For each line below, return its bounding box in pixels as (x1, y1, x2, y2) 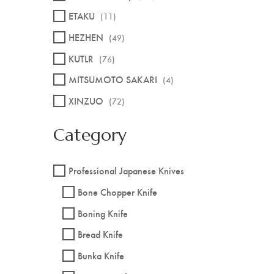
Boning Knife (78, 206, 128, 220)
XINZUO (68, 94, 103, 107)
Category (53, 124, 127, 146)
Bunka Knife (78, 248, 124, 262)
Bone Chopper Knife (78, 185, 157, 198)
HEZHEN (68, 30, 103, 43)
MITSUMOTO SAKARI (68, 73, 157, 86)
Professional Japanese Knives (68, 164, 184, 177)
